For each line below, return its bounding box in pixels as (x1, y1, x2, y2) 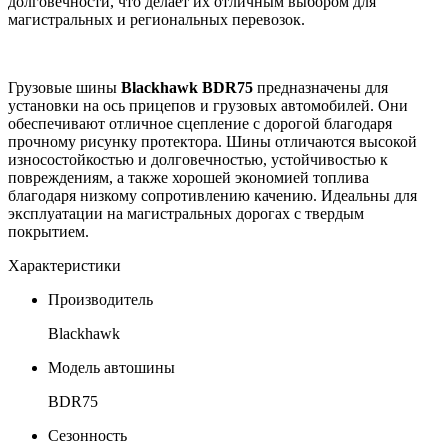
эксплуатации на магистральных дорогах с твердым (8, 205, 364, 223)
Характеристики (8, 257, 121, 275)
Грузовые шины (8, 79, 121, 97)
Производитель (48, 291, 153, 309)
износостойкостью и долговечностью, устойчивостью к (8, 151, 388, 169)
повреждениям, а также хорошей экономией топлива (8, 169, 369, 187)
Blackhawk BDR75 (121, 79, 253, 97)
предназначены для (253, 79, 388, 97)
